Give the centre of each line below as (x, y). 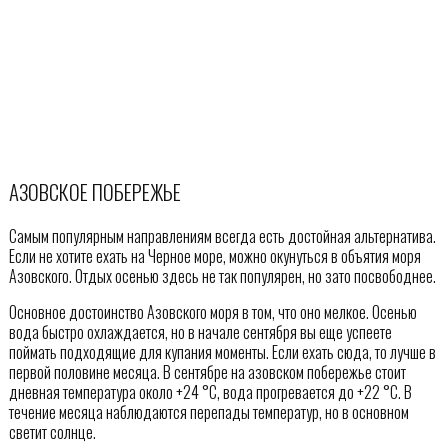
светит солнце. (52, 432)
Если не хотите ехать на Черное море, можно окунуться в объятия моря (214, 256)
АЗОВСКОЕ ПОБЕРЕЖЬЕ (94, 192)
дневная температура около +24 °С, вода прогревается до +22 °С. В (210, 392)
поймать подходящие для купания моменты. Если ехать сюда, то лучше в (222, 352)
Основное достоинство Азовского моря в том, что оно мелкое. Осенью (212, 312)
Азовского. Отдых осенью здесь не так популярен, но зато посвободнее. (222, 276)
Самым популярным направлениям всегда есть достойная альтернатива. (222, 236)
